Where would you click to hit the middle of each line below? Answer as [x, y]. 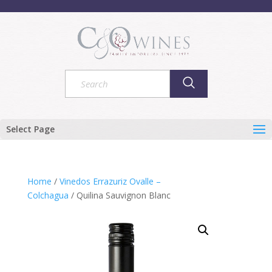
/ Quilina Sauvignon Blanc [119, 195]
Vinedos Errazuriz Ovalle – [110, 181]
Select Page [30, 129]
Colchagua [48, 195]
